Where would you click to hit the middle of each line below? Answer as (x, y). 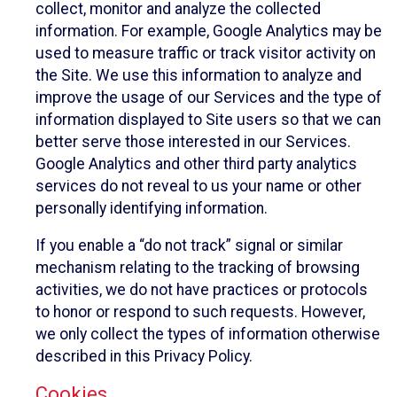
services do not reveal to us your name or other (198, 186)
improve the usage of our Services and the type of (209, 97)
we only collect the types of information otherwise (208, 335)
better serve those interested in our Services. (193, 141)
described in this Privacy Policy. (144, 357)
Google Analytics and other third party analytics (196, 163)
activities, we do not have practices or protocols (202, 290)
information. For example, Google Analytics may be (209, 31)
